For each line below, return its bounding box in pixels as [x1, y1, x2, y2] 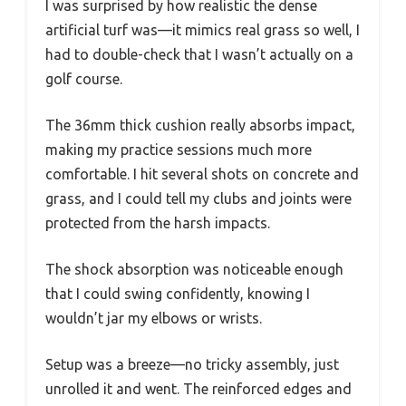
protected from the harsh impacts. [45, 214, 270, 231]
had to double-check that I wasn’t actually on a [45, 45, 353, 63]
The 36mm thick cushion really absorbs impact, [45, 116, 355, 133]
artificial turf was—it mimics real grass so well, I [45, 21, 360, 38]
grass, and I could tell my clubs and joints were [45, 189, 352, 207]
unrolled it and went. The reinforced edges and [45, 380, 352, 397]
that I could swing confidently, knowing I [45, 285, 310, 302]
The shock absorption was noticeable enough [45, 260, 343, 277]
